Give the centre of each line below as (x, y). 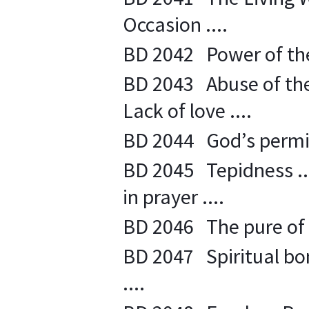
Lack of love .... (187, 110)
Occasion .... (175, 24)
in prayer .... (173, 197)
